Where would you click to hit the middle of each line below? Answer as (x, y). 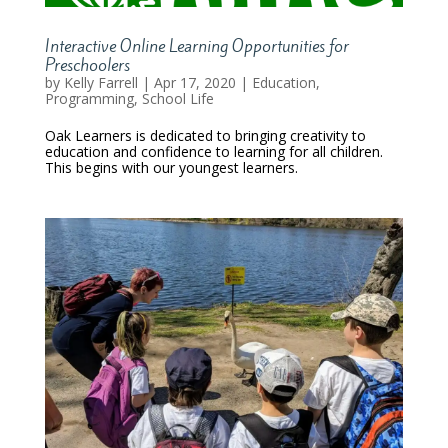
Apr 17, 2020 (194, 82)
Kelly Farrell (100, 82)
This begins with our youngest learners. (171, 167)
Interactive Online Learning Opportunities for (196, 45)
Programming (89, 98)
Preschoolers (87, 64)
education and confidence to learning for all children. (213, 151)
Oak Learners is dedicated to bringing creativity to (205, 135)
